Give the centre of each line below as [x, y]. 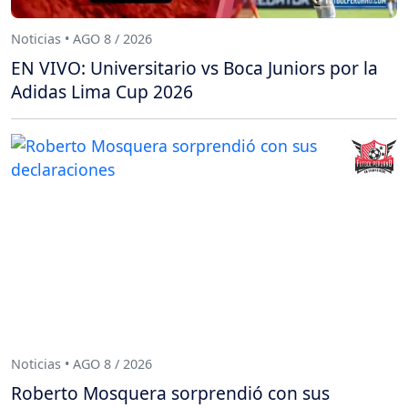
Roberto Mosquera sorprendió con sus [170, 393]
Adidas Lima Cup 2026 [102, 91]
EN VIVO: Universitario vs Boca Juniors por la [194, 67]
